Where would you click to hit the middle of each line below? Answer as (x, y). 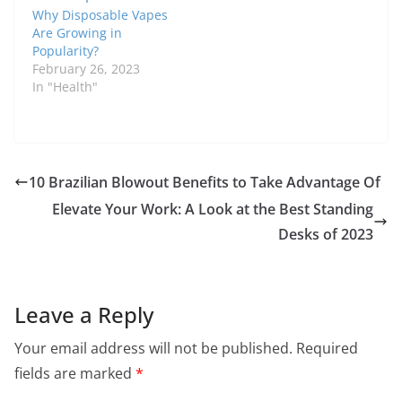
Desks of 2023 (326, 235)
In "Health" (65, 87)
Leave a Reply (84, 315)
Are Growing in (77, 33)
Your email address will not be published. (153, 349)
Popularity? (66, 51)
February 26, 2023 (86, 69)
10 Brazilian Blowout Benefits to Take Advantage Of (205, 183)
